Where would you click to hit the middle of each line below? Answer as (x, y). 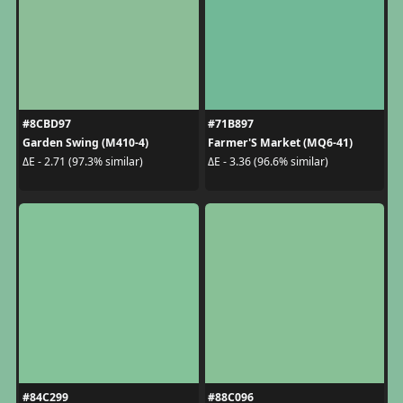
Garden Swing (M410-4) (85, 142)
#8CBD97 (46, 123)
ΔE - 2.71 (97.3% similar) (82, 161)
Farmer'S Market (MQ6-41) (280, 142)
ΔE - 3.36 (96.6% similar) (268, 161)
